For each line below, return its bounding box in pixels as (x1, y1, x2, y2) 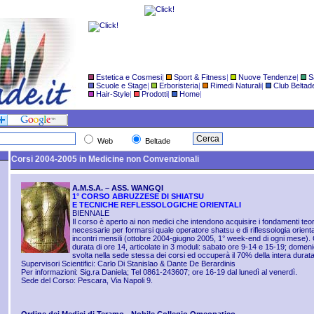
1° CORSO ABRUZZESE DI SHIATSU (72, 192, 204, 200)
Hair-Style (96, 90, 130, 98)
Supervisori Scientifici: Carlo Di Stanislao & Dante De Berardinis (21, 259, 235, 268)
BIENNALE (72, 209, 109, 217)
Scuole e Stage (96, 81, 147, 90)
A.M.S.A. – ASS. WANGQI (72, 184, 163, 192)
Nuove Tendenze (238, 73, 296, 81)
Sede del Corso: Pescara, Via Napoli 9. (21, 276, 153, 285)
